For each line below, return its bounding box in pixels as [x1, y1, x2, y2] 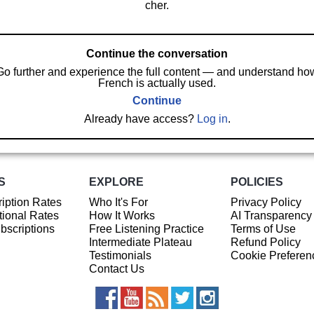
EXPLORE [88, 176, 144, 189]
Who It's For [88, 196, 148, 208]
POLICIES [230, 176, 283, 189]
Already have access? [83, 112, 197, 125]
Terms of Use [230, 222, 296, 235]
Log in [196, 112, 228, 125]
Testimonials [88, 249, 151, 261]
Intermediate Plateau [88, 235, 192, 248]
